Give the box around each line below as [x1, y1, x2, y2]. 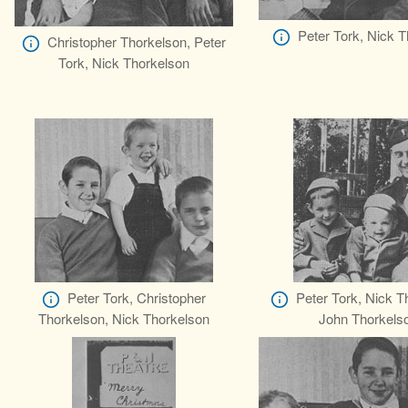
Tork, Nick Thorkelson [58, 53, 189, 73]
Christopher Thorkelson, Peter [47, 32, 226, 51]
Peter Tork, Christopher [67, 288, 206, 308]
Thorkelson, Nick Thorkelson [38, 309, 209, 329]
